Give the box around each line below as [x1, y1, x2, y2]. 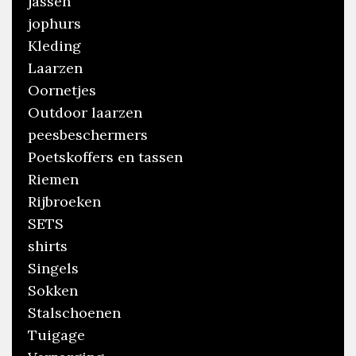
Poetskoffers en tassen [28, 148, 183, 167]
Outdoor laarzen [28, 103, 142, 122]
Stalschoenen [28, 304, 121, 323]
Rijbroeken [28, 192, 101, 211]
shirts [28, 237, 68, 256]
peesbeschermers [28, 126, 148, 145]
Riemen [28, 170, 79, 189]
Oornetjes [28, 81, 96, 100]
